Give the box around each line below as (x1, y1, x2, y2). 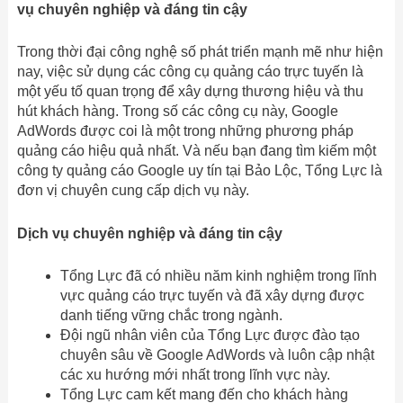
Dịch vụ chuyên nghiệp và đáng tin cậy (16, 225, 282, 241)
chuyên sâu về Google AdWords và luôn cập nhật (59, 347, 374, 363)
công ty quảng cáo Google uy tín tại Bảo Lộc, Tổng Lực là (16, 163, 382, 179)
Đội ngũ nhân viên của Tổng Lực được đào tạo (59, 327, 360, 344)
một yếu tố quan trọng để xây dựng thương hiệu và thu (16, 84, 363, 100)
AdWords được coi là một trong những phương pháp (16, 123, 354, 139)
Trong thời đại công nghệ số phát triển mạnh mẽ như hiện (16, 44, 383, 60)
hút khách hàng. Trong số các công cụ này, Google (16, 103, 338, 120)
